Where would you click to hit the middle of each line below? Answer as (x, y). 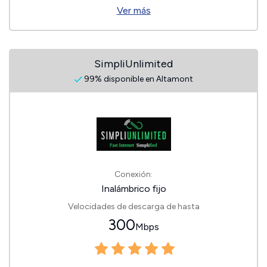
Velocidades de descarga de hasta (133, 207)
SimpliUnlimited (133, 64)
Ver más (133, 10)
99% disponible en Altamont (138, 79)
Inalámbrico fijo (133, 189)
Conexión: (133, 174)
